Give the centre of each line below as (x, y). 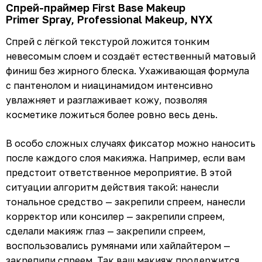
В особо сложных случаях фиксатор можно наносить (131, 143)
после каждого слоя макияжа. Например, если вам (125, 158)
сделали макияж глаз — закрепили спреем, (106, 231)
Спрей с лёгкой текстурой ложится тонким (108, 41)
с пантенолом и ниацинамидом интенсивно (109, 85)
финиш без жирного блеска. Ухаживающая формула (127, 70)
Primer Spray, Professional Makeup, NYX (109, 19)
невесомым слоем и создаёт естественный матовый (131, 56)
